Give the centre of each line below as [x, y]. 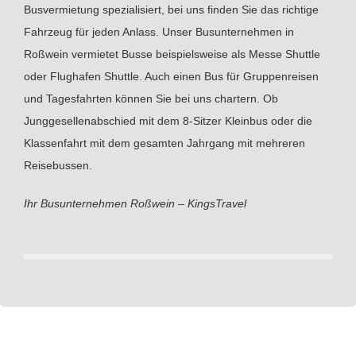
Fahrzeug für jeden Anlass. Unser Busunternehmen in [159, 32]
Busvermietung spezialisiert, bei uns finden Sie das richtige [171, 10]
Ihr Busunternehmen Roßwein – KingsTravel [135, 204]
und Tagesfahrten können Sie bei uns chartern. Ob [151, 99]
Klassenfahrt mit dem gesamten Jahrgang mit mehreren [164, 143]
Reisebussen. [58, 166]
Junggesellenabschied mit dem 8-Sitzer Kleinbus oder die [168, 121]
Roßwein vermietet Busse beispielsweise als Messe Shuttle [172, 54]
